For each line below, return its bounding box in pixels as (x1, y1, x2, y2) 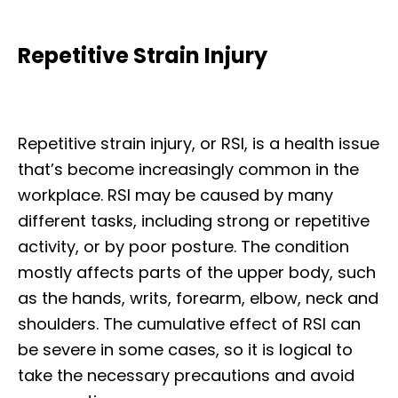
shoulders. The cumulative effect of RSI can (18, 312, 361, 335)
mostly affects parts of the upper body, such (18, 260, 376, 283)
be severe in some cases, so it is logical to (18, 338, 353, 361)
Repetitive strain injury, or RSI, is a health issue (18, 131, 379, 155)
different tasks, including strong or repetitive (18, 209, 370, 232)
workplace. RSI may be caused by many (18, 183, 333, 206)
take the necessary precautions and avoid (18, 363, 354, 386)
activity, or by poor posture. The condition (18, 235, 349, 258)
